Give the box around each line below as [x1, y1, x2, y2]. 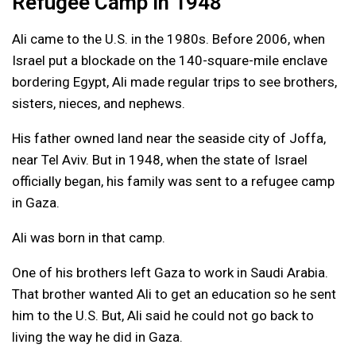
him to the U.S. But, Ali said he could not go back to [12, 307, 314, 323]
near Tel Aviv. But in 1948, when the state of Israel [12, 151, 308, 168]
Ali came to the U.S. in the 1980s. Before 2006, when [12, 30, 325, 47]
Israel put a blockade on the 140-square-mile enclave [12, 52, 327, 68]
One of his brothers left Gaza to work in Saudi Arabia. [12, 264, 328, 281]
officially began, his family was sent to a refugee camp [12, 172, 335, 189]
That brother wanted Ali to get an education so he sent [12, 285, 336, 302]
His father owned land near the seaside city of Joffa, [12, 130, 326, 146]
